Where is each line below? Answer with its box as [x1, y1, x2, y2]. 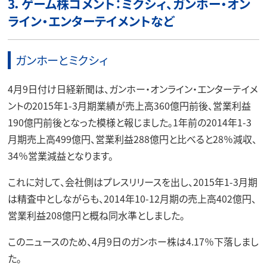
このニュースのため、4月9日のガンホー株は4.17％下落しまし [7, 234, 259, 249]
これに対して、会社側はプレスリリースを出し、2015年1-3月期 [7, 175, 257, 190]
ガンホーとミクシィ [15, 52, 108, 69]
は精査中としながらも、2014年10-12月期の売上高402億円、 [7, 191, 256, 206]
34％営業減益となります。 [7, 148, 113, 163]
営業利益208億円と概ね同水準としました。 [7, 208, 185, 223]
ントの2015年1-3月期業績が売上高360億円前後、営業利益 [7, 98, 251, 113]
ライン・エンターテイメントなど [7, 11, 175, 30]
